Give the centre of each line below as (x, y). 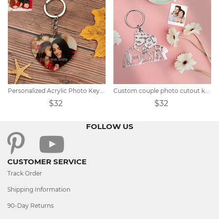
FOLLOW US (109, 126)
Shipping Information (39, 189)
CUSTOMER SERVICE (47, 161)
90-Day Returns (31, 205)
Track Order (25, 173)
